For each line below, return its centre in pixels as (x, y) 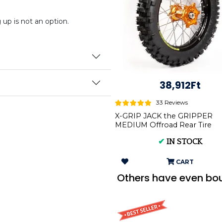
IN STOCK (184, 142)
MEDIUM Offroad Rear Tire (163, 125)
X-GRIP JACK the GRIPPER (164, 116)
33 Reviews (172, 103)
